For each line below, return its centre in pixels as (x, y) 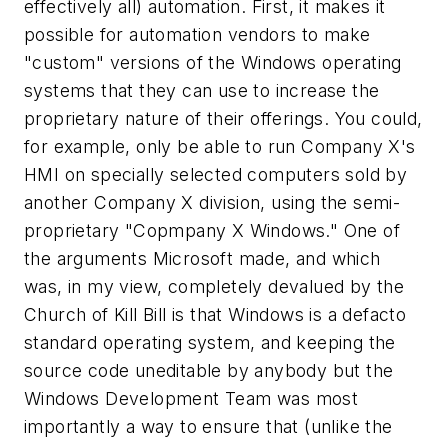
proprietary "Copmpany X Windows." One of (212, 230)
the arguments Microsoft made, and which (202, 258)
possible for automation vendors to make (197, 34)
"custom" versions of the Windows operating (213, 62)
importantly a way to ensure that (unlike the (208, 426)
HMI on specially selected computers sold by (216, 174)
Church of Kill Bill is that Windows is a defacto (215, 314)
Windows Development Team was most (191, 398)
